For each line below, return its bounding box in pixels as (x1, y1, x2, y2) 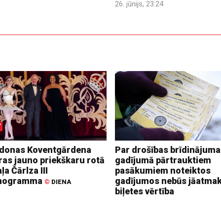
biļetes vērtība (114, 185, 174, 196)
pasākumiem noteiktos (114, 165, 211, 176)
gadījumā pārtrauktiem (114, 154, 211, 165)
